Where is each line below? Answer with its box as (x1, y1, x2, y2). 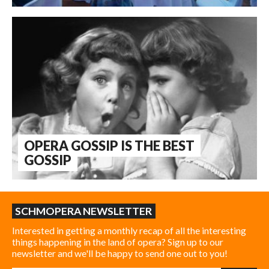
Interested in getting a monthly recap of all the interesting (12, 224, 246, 236)
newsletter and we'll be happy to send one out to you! (12, 247, 228, 259)
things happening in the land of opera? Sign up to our (12, 235, 223, 247)
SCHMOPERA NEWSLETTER (15, 204, 153, 217)
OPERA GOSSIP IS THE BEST (24, 137, 195, 154)
